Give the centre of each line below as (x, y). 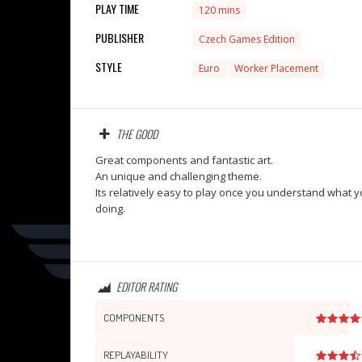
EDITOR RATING (147, 286)
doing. (110, 208)
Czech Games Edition (247, 39)
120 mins (219, 10)
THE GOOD (137, 133)
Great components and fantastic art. (184, 160)
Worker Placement (276, 68)
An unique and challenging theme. (179, 176)
